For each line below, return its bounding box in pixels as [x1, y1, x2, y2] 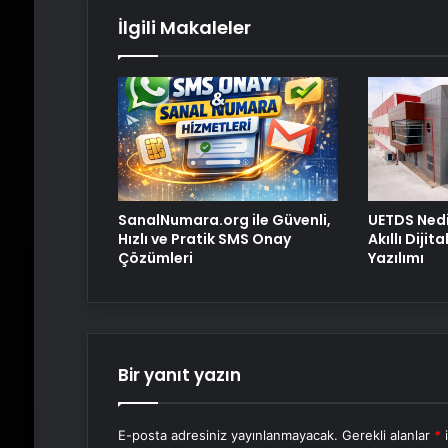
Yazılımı [367, 247, 424, 268]
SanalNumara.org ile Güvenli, [117, 209, 331, 230]
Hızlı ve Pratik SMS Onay [117, 228, 291, 249]
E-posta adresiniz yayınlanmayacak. [117, 426, 338, 443]
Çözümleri [117, 247, 193, 268]
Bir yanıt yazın [117, 362, 241, 387]
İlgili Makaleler [117, 14, 251, 40]
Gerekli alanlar [341, 426, 434, 443]
